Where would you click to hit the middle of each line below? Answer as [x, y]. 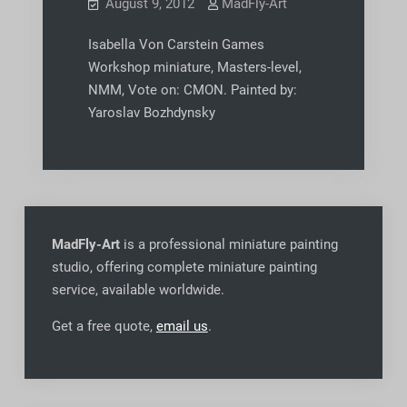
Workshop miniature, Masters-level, [194, 67]
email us [182, 326]
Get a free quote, [104, 326]
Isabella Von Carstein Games [176, 44]
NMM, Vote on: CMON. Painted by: [192, 89]
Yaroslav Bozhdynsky [151, 112]
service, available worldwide [136, 289]
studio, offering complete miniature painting [184, 267]
